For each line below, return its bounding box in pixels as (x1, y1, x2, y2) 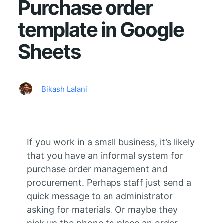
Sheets (17, 39, 80, 64)
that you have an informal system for (26, 150, 183, 161)
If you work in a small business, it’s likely (26, 137, 195, 148)
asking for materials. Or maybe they (26, 204, 178, 215)
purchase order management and (26, 164, 168, 175)
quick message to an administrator (26, 191, 173, 202)
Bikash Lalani (41, 84, 87, 94)
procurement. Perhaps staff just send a (26, 177, 191, 188)
